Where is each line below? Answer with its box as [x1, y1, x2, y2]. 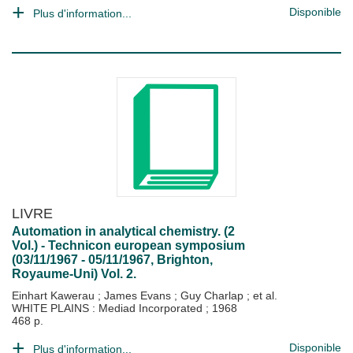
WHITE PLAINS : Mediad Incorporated [12, 302, 206, 314]
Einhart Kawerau [12, 289, 98, 302]
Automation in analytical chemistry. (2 [12, 225, 235, 238]
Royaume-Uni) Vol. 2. [12, 267, 136, 281]
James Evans [104, 289, 174, 302]
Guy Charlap [180, 289, 247, 302]
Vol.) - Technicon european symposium [12, 239, 245, 252]
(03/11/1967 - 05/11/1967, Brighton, [12, 253, 213, 266]
